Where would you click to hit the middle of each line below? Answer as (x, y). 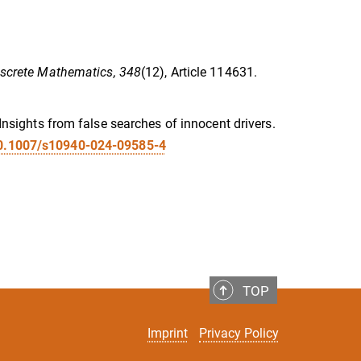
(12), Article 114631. (199, 72)
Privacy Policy (239, 334)
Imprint (168, 334)
